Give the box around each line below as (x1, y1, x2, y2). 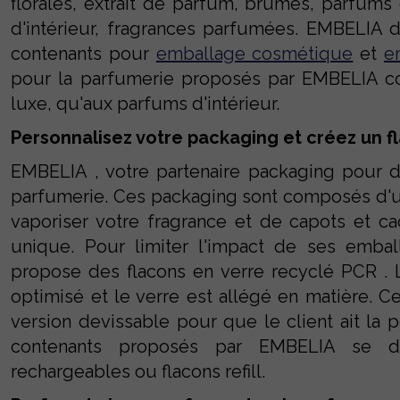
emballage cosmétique (155, 43, 354, 64)
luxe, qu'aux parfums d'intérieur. (11, 93, 280, 114)
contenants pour (11, 43, 156, 64)
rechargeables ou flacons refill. (11, 361, 266, 382)
